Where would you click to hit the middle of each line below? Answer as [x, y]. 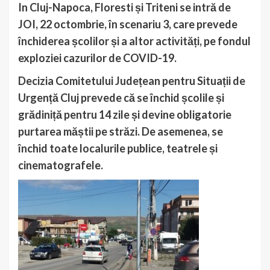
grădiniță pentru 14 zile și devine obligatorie [125, 114]
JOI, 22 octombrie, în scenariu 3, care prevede [128, 24]
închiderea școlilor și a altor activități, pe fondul [134, 41]
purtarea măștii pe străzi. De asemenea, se [121, 131]
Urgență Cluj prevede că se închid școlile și [121, 97]
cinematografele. [61, 165]
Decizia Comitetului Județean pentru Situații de [132, 80]
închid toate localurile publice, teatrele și [118, 148]
